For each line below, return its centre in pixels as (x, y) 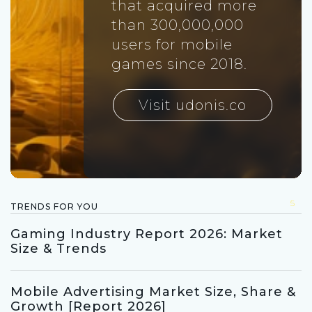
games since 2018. (179, 64)
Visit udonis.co (192, 106)
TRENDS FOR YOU (54, 207)
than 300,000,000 (177, 25)
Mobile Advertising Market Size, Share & (153, 292)
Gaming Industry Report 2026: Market (147, 234)
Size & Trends (58, 249)
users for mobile (172, 45)
